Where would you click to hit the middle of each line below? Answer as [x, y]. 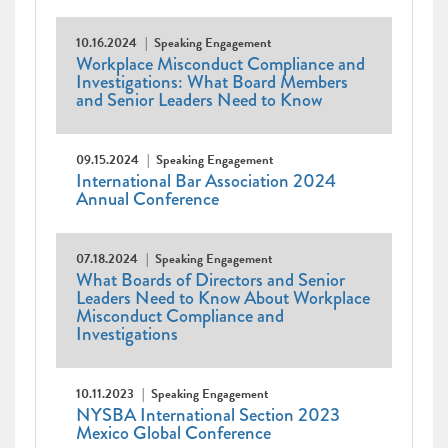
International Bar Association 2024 [206, 181]
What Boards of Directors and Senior [210, 280]
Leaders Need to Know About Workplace [223, 298]
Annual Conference [147, 199]
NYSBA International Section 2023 [208, 415]
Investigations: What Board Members [212, 82]
